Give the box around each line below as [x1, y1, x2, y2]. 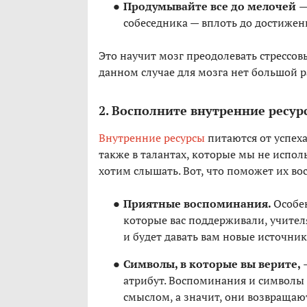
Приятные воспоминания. [123, 196, 273, 212]
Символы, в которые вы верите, [123, 256, 303, 272]
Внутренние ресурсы [99, 130, 205, 146]
